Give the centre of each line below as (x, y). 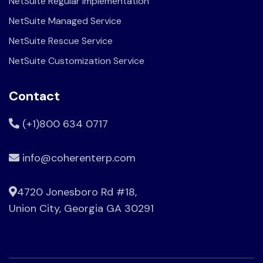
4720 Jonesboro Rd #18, (77, 192)
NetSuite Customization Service (77, 60)
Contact (34, 96)
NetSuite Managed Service (65, 21)
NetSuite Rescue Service (61, 41)
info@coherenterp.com (77, 158)
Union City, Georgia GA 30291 (81, 208)
